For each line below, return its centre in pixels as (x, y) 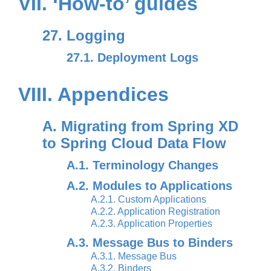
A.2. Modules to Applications (149, 186)
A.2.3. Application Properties (152, 224)
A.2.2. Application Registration (155, 211)
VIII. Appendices (93, 94)
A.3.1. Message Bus (134, 256)
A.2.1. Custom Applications (149, 199)
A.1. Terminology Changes (142, 165)
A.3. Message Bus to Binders (150, 243)
